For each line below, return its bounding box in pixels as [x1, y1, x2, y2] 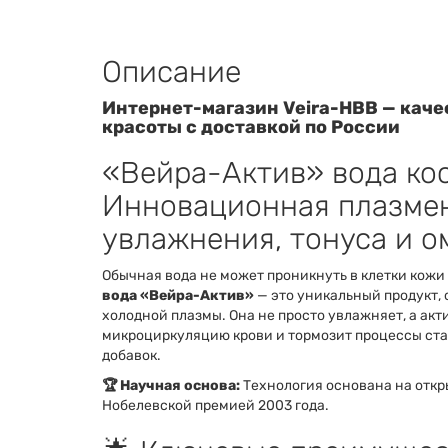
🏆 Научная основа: [102, 377, 240, 394]
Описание [102, 54, 241, 90]
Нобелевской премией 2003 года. [102, 397, 329, 414]
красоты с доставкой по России [102, 116, 400, 138]
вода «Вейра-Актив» [102, 287, 254, 304]
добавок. [102, 347, 161, 364]
